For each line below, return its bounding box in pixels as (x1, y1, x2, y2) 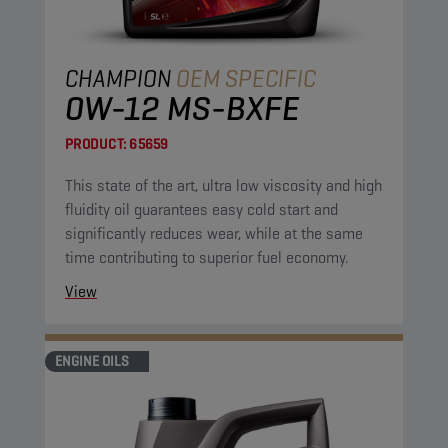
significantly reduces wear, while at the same (65, 223, 363, 244)
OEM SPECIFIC (176, 63, 316, 94)
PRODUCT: (65, 135, 126, 153)
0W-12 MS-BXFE (65, 86, 300, 130)
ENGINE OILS (55, 352, 129, 370)
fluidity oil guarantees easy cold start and (65, 199, 338, 220)
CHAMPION (65, 63, 172, 94)
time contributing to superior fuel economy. (65, 247, 348, 268)
